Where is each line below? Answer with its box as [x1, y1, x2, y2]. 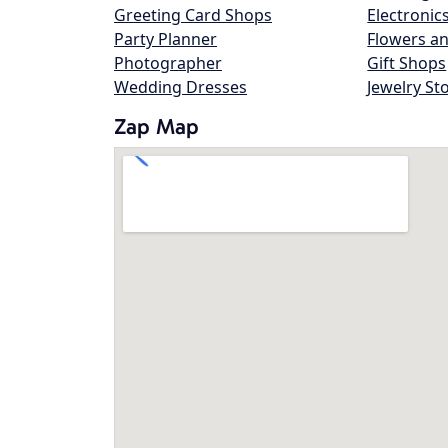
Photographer [114, 52, 222, 74]
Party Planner [114, 28, 217, 50]
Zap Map [114, 113, 199, 140]
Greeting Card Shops [114, 4, 272, 26]
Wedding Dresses [114, 76, 247, 98]
